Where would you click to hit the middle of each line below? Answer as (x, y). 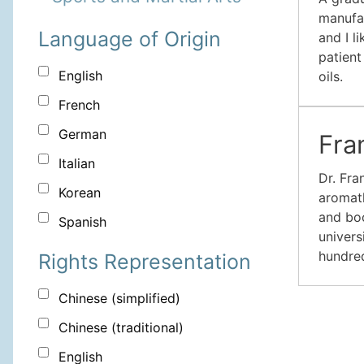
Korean (80, 193)
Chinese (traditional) (121, 328)
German (82, 134)
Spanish (82, 222)
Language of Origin (130, 39)
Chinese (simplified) (119, 299)
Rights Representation (145, 262)
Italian (77, 164)
